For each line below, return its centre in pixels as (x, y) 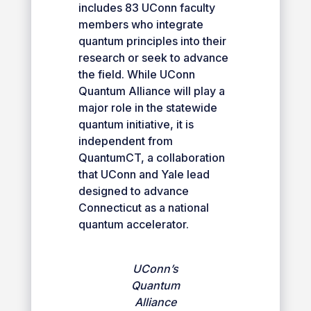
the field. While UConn (136, 74)
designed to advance (133, 191)
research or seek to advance (153, 57)
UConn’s (155, 268)
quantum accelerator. (133, 224)
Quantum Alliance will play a (151, 91)
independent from (125, 141)
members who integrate (141, 24)
